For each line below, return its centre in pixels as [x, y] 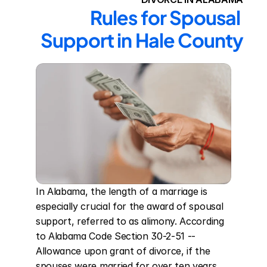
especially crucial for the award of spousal [130, 206]
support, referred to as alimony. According [130, 221]
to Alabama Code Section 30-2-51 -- [116, 236]
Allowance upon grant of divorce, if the [123, 251]
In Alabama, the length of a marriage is [122, 191]
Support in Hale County [142, 40]
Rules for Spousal [165, 17]
